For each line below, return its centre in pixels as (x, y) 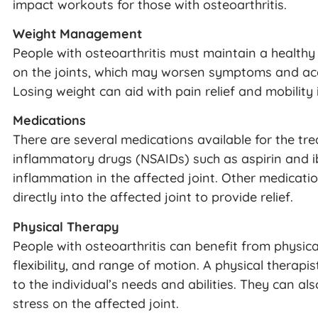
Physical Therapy (66, 226)
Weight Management (77, 34)
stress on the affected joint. (96, 303)
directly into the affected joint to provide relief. (153, 197)
